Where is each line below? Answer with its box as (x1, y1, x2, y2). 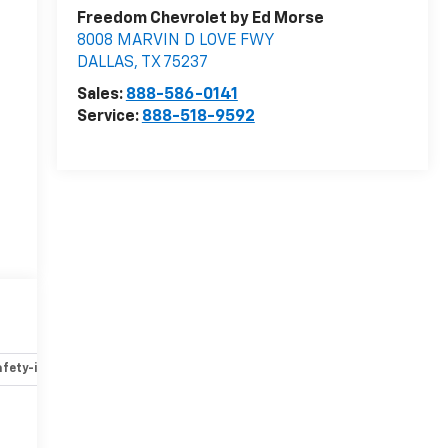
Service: (76, 109, 142, 126)
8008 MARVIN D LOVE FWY (76, 33, 274, 50)
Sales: (76, 87, 126, 104)
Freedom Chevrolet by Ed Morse (76, 11, 324, 28)
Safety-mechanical (124, 362, 242, 375)
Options (283, 362, 333, 375)
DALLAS (76, 55, 134, 72)
